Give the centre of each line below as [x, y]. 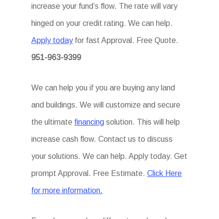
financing [89, 122]
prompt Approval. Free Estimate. [89, 173]
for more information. [67, 190]
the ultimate [53, 122]
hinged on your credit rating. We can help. [102, 23]
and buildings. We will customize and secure [106, 105]
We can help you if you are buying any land [103, 88]
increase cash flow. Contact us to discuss [102, 139]
